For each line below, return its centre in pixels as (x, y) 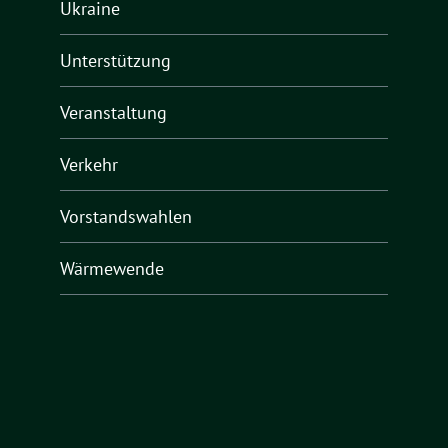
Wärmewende (112, 269)
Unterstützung (115, 61)
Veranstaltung (113, 113)
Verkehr (89, 165)
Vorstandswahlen (126, 217)
